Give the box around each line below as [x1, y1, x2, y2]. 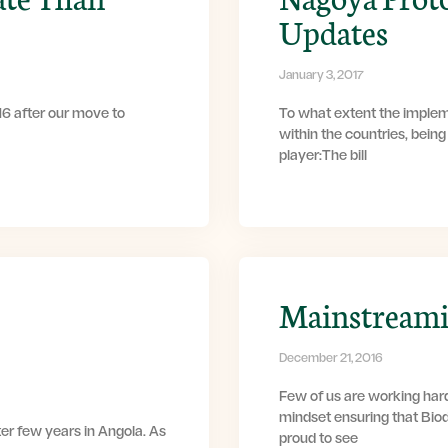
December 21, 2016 [279, 353, 383, 366]
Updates [279, 9, 388, 54]
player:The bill [279, 150, 367, 164]
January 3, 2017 [279, 70, 364, 83]
